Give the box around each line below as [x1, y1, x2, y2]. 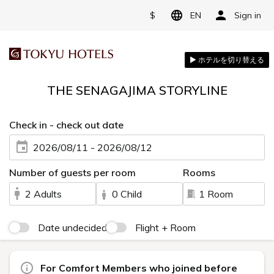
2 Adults [25, 188, 62, 200]
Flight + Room [135, 221, 196, 234]
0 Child [112, 188, 143, 200]
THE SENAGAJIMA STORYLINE [46, 83, 228, 98]
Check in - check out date [9, 119, 124, 131]
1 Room [199, 188, 234, 200]
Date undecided [38, 221, 107, 234]
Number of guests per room [9, 166, 136, 179]
